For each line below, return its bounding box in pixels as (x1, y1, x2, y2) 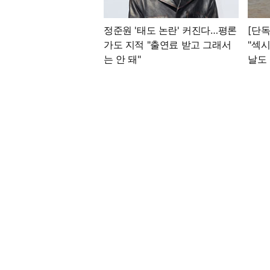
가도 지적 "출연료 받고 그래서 (104, 39, 231, 51)
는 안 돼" (104, 53, 141, 66)
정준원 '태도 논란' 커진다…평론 (104, 24, 237, 37)
